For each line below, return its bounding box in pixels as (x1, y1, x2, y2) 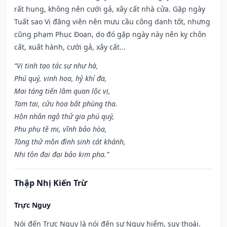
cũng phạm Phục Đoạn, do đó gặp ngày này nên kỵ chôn (14, 29, 206, 40)
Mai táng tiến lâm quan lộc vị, (14, 86, 110, 96)
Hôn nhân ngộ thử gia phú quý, (14, 111, 115, 122)
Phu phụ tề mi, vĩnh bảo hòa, (14, 124, 107, 134)
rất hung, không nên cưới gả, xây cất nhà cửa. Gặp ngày (14, 4, 205, 14)
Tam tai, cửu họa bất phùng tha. (14, 99, 118, 109)
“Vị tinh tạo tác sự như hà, (14, 61, 98, 71)
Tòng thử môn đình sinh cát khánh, (14, 137, 126, 147)
